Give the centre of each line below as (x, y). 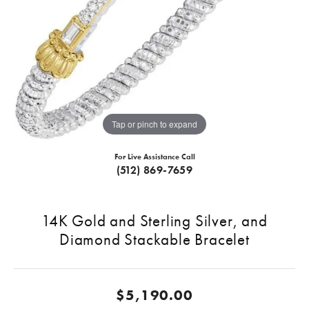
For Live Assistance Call (154, 157)
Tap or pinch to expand (154, 123)
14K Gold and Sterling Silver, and (154, 221)
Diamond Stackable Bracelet (154, 240)
